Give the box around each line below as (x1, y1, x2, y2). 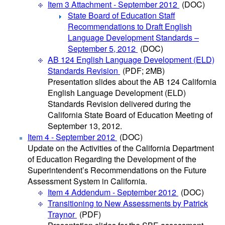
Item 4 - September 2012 (28, 131, 117, 143)
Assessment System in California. (28, 175, 147, 187)
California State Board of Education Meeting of (48, 109, 212, 121)
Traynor (48, 208, 77, 220)
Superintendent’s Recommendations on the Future (28, 164, 206, 176)
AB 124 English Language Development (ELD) (48, 54, 214, 65)
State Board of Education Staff (68, 10, 175, 21)
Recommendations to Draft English (68, 21, 192, 32)
